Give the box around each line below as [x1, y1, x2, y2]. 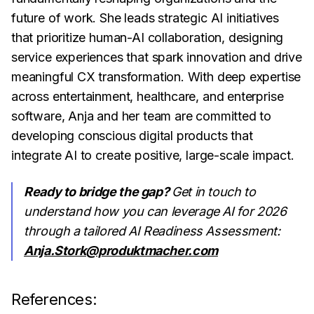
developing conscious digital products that [11, 128, 253, 143]
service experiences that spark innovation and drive [11, 50, 302, 64]
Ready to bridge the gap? [24, 184, 172, 199]
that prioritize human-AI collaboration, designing [11, 30, 284, 45]
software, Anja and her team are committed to [11, 109, 272, 123]
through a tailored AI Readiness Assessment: [24, 224, 280, 238]
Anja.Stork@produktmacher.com [24, 243, 218, 258]
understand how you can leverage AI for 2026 [24, 204, 287, 219]
